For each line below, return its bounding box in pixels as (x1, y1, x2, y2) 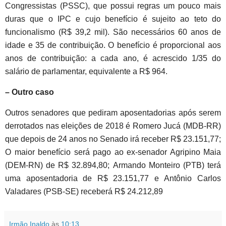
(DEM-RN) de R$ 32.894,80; (5, 161, 113, 170)
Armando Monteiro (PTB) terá (112, 161, 221, 170)
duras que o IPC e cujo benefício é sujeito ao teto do (5, 15, 221, 24)
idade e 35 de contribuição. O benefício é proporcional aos (5, 41, 221, 50)
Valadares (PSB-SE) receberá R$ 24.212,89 (5, 187, 163, 196)
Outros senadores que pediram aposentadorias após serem (5, 108, 221, 118)
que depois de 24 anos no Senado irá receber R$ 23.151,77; (5, 135, 221, 144)
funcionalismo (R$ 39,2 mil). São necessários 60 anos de (5, 28, 221, 37)
